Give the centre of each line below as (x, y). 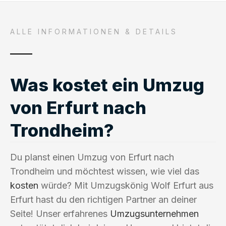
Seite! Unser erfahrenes (60, 213)
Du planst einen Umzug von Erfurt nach (92, 157)
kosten (24, 185)
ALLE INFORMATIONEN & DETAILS (94, 31)
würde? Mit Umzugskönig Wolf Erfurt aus (126, 185)
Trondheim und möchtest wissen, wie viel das (105, 171)
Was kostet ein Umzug (107, 84)
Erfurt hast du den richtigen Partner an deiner (103, 199)
